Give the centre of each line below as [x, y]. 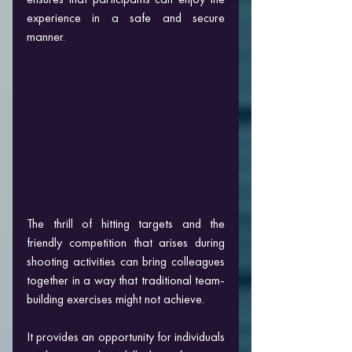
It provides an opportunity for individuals [126, 336]
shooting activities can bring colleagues [126, 261]
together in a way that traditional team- [126, 280]
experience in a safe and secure [126, 18]
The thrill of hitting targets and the [126, 223]
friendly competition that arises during [126, 242]
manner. [46, 37]
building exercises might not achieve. [117, 299]
